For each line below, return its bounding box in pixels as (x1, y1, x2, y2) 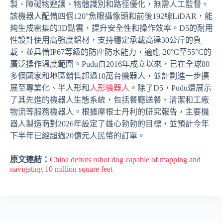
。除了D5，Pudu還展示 (129, 83, 212, 92)
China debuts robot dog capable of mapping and (50, 155, 201, 164)
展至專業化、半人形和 (10, 83, 90, 92)
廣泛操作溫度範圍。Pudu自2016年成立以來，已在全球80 (10, 59, 210, 68)
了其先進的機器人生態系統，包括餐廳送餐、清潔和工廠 (10, 95, 209, 104)
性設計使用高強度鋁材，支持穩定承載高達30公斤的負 (10, 35, 201, 44)
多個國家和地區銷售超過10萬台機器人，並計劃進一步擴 (10, 71, 209, 80)
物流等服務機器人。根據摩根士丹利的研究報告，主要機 (10, 107, 209, 116)
